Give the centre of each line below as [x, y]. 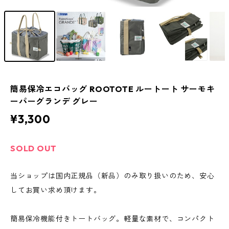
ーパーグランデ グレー [54, 101]
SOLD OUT [33, 148]
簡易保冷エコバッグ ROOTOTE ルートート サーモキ [113, 89]
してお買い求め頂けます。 [56, 190]
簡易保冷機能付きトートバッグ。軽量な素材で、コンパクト [112, 219]
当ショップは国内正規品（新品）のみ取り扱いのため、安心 [112, 176]
